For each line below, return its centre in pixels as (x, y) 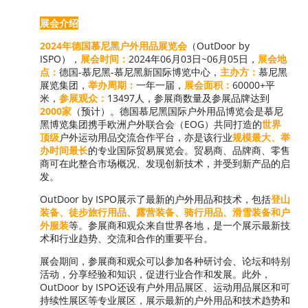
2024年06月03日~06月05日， (193, 58)
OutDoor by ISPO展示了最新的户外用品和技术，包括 (155, 199)
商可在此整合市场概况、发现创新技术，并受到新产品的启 (165, 163)
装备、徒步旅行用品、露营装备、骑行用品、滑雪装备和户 (165, 212)
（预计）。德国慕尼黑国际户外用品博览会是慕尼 (177, 111)
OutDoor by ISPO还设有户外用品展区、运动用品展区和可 (165, 287)
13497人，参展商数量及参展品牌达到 (188, 98)
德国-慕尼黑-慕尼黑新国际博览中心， (140, 71)
